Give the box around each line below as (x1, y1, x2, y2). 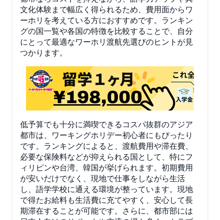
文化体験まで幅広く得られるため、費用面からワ (20, 4, 193, 14)
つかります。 (20, 47, 67, 57)
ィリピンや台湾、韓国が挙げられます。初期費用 (20, 162, 193, 172)
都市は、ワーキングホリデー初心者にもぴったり (20, 130, 193, 140)
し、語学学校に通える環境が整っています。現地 (20, 184, 193, 194)
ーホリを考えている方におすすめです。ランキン (20, 15, 193, 25)
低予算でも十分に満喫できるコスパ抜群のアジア (20, 119, 193, 129)
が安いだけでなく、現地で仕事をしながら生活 (20, 173, 185, 183)
